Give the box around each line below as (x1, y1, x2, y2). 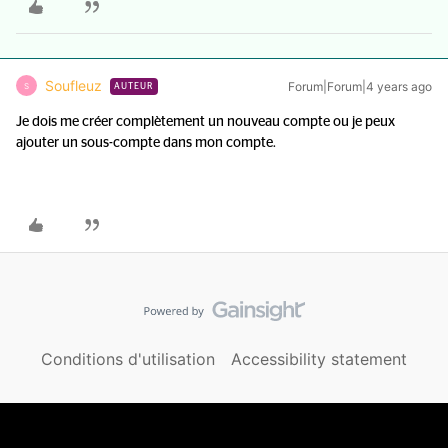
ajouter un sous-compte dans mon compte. (16, 136, 276, 150)
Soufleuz (45, 77, 102, 94)
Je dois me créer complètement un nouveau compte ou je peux (16, 115, 395, 129)
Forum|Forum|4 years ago (288, 79, 432, 94)
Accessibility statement (231, 349, 407, 369)
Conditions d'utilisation (41, 349, 215, 369)
